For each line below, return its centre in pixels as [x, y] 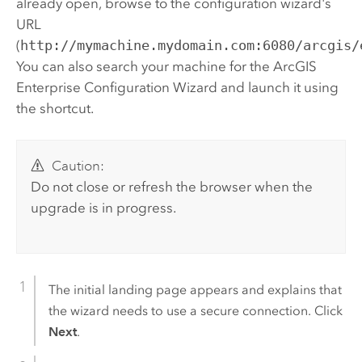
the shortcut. [55, 109]
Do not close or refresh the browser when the [172, 186]
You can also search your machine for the [144, 67]
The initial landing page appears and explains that [195, 289]
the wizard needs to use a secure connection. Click [195, 310]
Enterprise [48, 88]
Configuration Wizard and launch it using [209, 88]
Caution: [78, 165]
